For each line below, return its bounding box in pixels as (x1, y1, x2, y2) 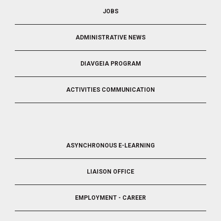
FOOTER (15, 132, 43, 143)
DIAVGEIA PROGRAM (80, 60, 141, 67)
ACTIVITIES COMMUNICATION (66, 86, 155, 93)
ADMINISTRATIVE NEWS (75, 34, 146, 41)
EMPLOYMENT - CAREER (75, 194, 146, 201)
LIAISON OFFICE (87, 168, 134, 175)
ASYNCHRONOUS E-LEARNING (66, 142, 155, 149)
